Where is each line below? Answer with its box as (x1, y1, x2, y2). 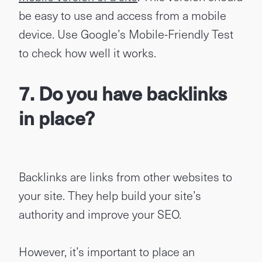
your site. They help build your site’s (19, 187, 201, 204)
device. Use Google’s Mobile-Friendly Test (19, 25, 233, 43)
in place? (19, 104, 95, 132)
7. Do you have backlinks (19, 79, 227, 107)
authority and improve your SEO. (19, 205, 181, 223)
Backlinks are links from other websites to (19, 168, 232, 185)
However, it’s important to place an (19, 243, 195, 260)
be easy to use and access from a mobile (19, 6, 226, 24)
